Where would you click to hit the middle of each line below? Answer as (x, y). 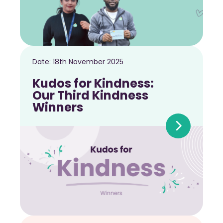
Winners (58, 108)
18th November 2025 (88, 62)
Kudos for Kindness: (93, 84)
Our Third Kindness (90, 96)
